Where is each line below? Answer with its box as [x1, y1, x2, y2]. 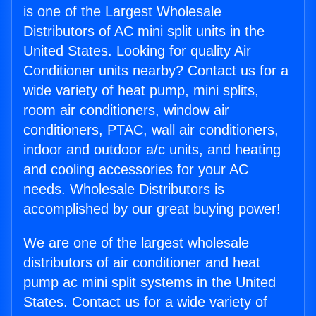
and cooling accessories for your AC [23, 162, 248, 178]
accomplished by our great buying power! [23, 201, 281, 217]
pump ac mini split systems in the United [23, 274, 276, 291]
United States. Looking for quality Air [23, 43, 251, 59]
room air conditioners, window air [23, 102, 229, 119]
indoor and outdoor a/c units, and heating [23, 142, 281, 158]
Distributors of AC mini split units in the [23, 23, 265, 39]
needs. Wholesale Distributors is [23, 181, 224, 197]
